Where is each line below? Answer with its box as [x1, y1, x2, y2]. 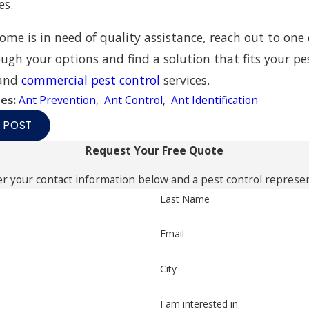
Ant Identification [171, 92, 259, 108]
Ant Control [104, 92, 163, 108]
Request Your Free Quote [86, 142, 223, 158]
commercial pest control [21, 72, 161, 89]
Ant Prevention [19, 92, 97, 108]
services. [160, 72, 210, 89]
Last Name [159, 192, 210, 206]
